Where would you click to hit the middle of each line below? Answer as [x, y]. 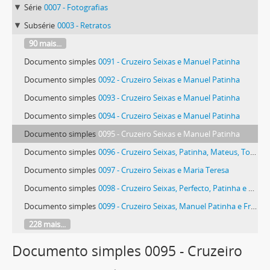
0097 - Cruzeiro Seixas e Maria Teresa [164, 170]
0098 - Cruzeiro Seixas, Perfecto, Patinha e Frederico [173, 188]
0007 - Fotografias [76, 7]
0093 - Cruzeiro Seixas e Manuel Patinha [169, 97]
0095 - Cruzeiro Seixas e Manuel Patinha [169, 133]
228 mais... [47, 224]
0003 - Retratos [84, 25]
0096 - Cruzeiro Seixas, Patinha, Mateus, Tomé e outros [174, 152]
